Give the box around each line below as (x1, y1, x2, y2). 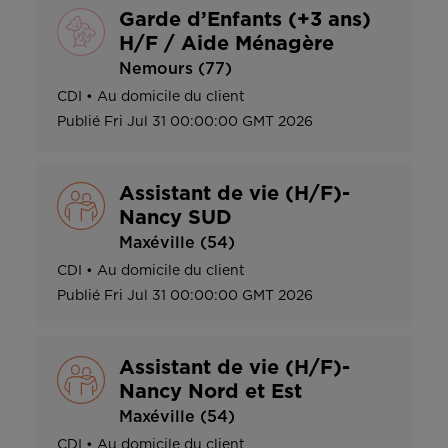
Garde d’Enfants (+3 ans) (119, 9, 371, 30)
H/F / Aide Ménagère (119, 33, 334, 54)
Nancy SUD (119, 207, 232, 228)
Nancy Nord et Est (119, 381, 302, 402)
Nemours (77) (119, 60, 232, 77)
